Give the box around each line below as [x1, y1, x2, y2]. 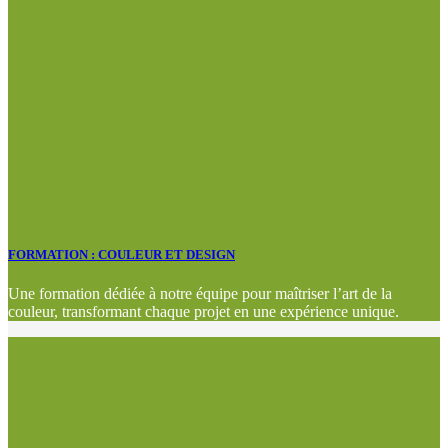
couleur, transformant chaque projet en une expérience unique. [8, 302, 399, 320]
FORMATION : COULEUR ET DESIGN [8, 246, 235, 262]
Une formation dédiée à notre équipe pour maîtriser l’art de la [8, 284, 392, 302]
